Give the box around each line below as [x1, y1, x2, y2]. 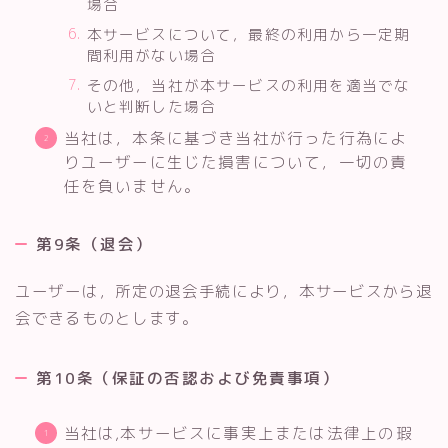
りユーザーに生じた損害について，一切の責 [63, 150, 408, 173]
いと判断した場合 [86, 95, 217, 117]
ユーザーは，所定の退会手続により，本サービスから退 [15, 279, 433, 302]
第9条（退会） [36, 232, 153, 255]
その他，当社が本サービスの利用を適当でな [86, 74, 411, 96]
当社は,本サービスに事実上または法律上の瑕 [63, 422, 413, 445]
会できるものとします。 [15, 306, 199, 329]
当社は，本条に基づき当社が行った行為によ [63, 126, 408, 149]
